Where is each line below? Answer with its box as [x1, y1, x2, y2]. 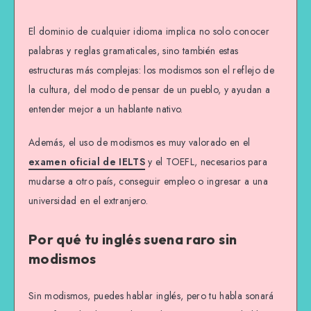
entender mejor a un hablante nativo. [28, 101, 183, 116]
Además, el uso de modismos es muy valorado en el [28, 135, 251, 150]
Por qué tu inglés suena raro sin [28, 230, 237, 248]
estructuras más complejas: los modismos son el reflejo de [28, 62, 274, 77]
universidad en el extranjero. [28, 194, 149, 208]
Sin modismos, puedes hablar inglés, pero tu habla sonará [28, 289, 274, 303]
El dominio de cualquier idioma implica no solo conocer [28, 24, 269, 38]
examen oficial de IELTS [28, 155, 146, 169]
